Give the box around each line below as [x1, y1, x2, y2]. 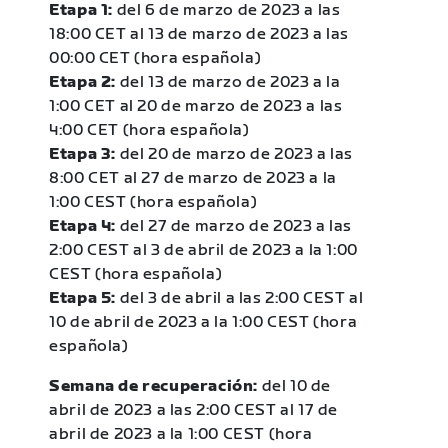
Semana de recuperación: [49, 376, 259, 396]
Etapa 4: [49, 216, 120, 236]
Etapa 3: [49, 144, 120, 164]
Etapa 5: [49, 288, 120, 308]
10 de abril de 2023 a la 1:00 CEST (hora [49, 312, 358, 332]
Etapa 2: [49, 72, 120, 92]
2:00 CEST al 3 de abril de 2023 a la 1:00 [49, 240, 358, 260]
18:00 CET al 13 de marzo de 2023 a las [49, 24, 350, 44]
